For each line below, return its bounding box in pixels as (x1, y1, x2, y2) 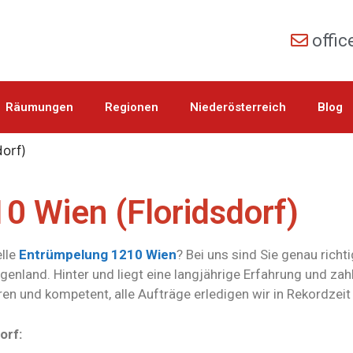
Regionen (104, 99, 158, 114)
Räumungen (5, 99, 73, 114)
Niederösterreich (189, 99, 286, 114)
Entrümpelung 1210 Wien (19, 247, 176, 263)
